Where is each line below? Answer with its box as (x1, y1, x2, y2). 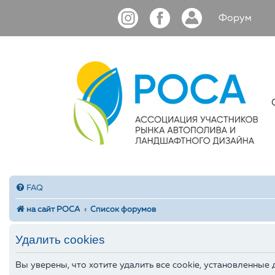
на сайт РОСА (26, 206, 80, 214)
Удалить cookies (15, 233, 105, 246)
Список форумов (90, 206, 157, 214)
